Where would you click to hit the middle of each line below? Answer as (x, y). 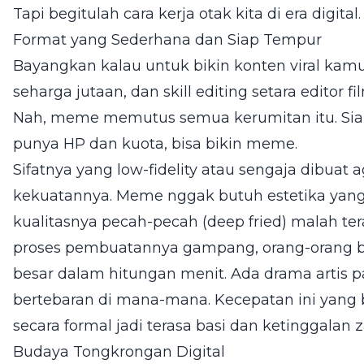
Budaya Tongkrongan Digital (119, 351)
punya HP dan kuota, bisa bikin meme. (155, 143)
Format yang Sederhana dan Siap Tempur (167, 39)
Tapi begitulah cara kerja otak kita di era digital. (187, 13)
